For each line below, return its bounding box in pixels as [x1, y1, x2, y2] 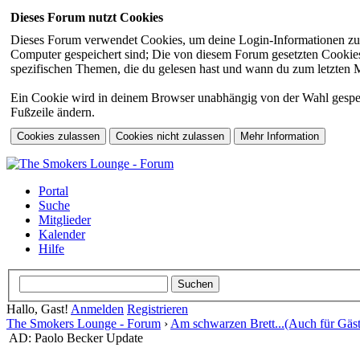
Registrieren [127, 301, 188, 316]
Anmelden [71, 301, 124, 316]
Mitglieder [39, 213, 91, 227]
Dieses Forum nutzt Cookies [10, 10, 163, 24]
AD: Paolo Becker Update [9, 330, 143, 345]
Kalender [39, 227, 85, 241]
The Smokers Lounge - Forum [6, 316, 161, 330]
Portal [39, 184, 68, 198]
